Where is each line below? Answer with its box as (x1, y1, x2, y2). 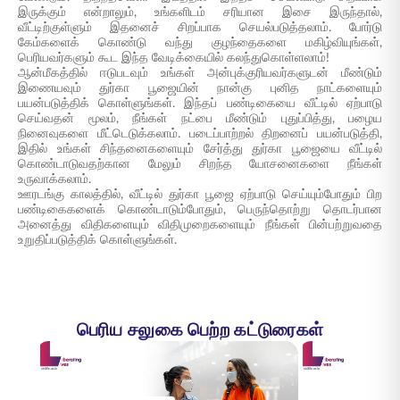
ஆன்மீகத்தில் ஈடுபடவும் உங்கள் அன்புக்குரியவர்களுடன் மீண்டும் (18, 67, 382, 79)
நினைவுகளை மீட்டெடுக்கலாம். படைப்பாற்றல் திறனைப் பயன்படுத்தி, (18, 128, 382, 140)
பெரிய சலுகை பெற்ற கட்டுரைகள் (76, 321, 324, 339)
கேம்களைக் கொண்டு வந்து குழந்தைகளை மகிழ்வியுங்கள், (18, 37, 382, 49)
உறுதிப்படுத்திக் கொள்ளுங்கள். (18, 234, 177, 246)
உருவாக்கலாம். (18, 173, 91, 186)
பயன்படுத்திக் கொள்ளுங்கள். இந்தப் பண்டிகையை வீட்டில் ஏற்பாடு (18, 97, 382, 110)
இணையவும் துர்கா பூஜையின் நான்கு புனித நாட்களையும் (18, 82, 382, 95)
